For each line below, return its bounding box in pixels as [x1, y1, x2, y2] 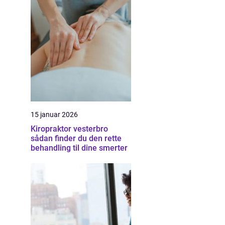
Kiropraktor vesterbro [31, 124, 108, 134]
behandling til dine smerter [31, 143, 128, 153]
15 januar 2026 [31, 110, 78, 119]
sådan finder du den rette [31, 134, 122, 143]
